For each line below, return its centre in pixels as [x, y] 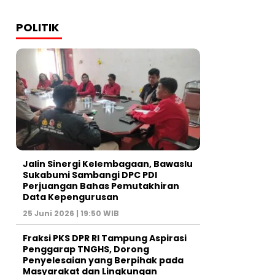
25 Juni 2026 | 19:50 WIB [71, 214]
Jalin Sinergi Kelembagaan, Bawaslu [108, 164]
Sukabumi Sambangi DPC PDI [90, 175]
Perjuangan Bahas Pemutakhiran [101, 186]
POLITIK [37, 27]
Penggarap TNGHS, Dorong [86, 250]
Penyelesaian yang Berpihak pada [103, 261]
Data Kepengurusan [71, 197]
